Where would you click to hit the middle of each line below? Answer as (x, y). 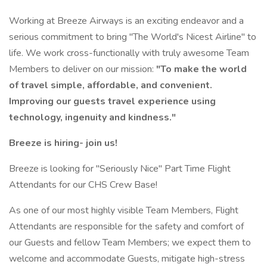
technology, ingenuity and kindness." (92, 117)
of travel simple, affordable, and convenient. (111, 85)
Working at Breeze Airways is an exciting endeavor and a (126, 21)
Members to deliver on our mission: (83, 69)
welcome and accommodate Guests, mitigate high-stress (127, 259)
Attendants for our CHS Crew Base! (83, 185)
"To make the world (201, 69)
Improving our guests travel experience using (112, 101)
